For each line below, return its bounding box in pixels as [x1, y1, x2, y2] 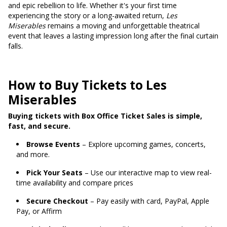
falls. [8, 41, 23, 51]
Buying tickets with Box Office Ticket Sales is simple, [8, 111, 202, 121]
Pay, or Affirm [16, 206, 62, 216]
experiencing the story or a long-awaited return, [8, 11, 166, 20]
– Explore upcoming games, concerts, [80, 139, 206, 149]
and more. [16, 149, 50, 159]
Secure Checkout [26, 196, 88, 206]
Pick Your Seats [26, 168, 83, 177]
